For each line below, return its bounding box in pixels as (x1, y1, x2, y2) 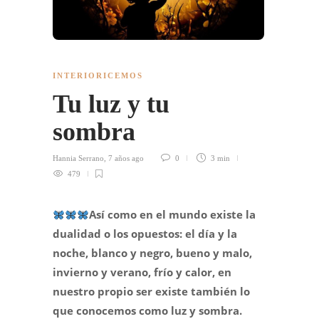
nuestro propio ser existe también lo (53, 284, 250, 299)
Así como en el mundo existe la (89, 207, 256, 222)
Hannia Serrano (53, 154, 104, 163)
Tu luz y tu (53, 90, 169, 119)
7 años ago (108, 154, 144, 163)
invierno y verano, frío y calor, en (53, 265, 231, 280)
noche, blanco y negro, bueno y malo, (53, 246, 252, 261)
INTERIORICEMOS (53, 71, 143, 80)
